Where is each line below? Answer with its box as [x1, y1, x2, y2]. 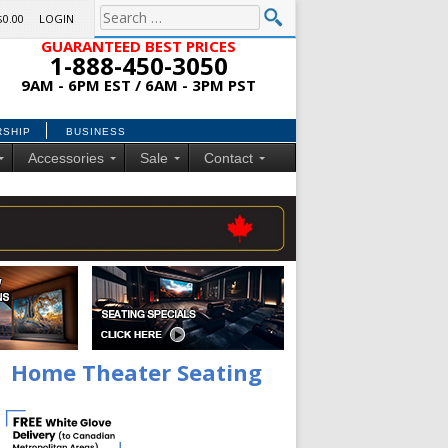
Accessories [28, 150, 104, 166]
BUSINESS [66, 126, 126, 137]
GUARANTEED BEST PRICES [41, 36, 236, 56]
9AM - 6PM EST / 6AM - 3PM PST [21, 75, 256, 95]
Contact [204, 150, 253, 166]
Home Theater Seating [11, 357, 262, 388]
